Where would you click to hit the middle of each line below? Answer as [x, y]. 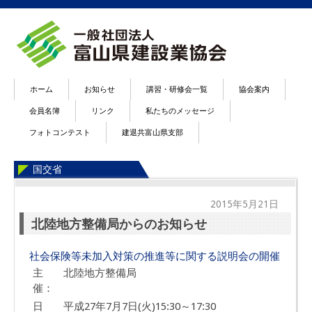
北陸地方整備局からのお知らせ [119, 224]
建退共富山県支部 [153, 132]
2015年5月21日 [244, 204]
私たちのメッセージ [180, 111]
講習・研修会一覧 [177, 89]
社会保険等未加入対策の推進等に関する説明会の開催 [155, 257]
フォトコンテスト [60, 132]
